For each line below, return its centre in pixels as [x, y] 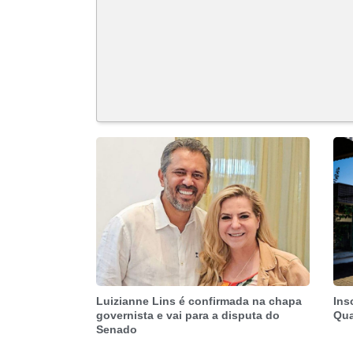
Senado [117, 330]
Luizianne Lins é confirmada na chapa [199, 301]
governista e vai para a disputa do [188, 316]
